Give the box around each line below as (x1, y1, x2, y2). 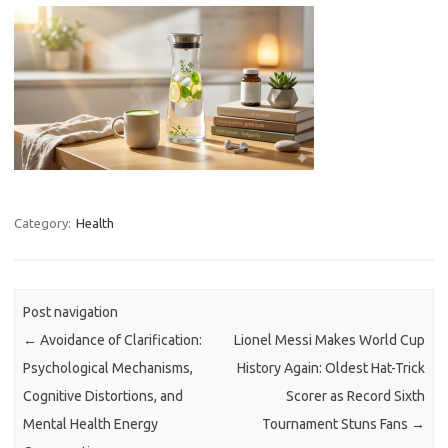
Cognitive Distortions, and (23, 388, 184, 405)
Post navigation (23, 304, 119, 321)
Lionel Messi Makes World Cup (233, 332, 425, 349)
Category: (14, 216, 74, 230)
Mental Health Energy (23, 416, 159, 433)
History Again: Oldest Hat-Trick (236, 360, 425, 377)
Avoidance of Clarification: (37, 332, 203, 349)
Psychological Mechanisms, (23, 360, 194, 377)
